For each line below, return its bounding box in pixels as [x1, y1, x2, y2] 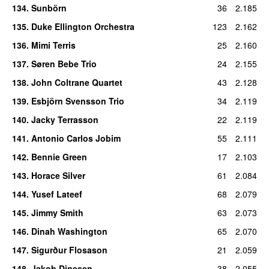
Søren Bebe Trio [31, 57, 97, 70]
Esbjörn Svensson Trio [31, 94, 124, 107]
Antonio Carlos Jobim [31, 131, 121, 144]
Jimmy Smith [31, 206, 83, 219]
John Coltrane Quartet [31, 76, 122, 88]
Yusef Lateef [31, 187, 82, 200]
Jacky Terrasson [31, 113, 98, 125]
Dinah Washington [31, 225, 107, 237]
